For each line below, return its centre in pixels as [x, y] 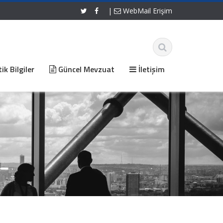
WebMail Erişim [147, 11]
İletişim [151, 69]
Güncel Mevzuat [85, 69]
